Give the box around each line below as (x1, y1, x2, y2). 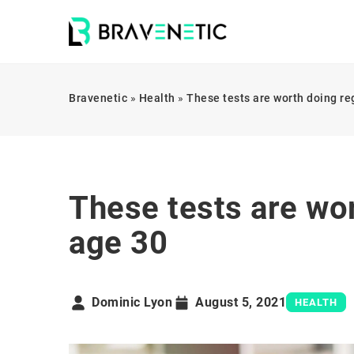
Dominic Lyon (92, 295, 172, 310)
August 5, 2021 (195, 295, 286, 310)
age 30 (69, 224, 168, 262)
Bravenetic (69, 92, 127, 104)
